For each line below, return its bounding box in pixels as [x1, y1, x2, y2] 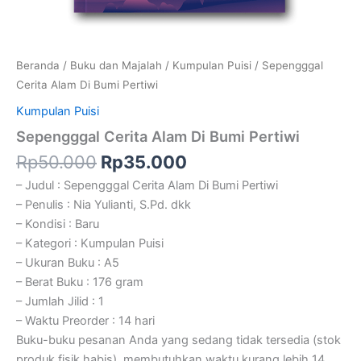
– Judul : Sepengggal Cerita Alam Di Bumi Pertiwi [16, 177, 278, 193]
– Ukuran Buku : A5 [16, 255, 119, 270]
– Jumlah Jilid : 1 [16, 293, 104, 309]
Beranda [16, 59, 60, 73]
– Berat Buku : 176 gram [16, 274, 143, 289]
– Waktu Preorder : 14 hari [16, 313, 155, 328]
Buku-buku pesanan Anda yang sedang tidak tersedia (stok [16, 332, 341, 347]
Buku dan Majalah [70, 59, 162, 73]
